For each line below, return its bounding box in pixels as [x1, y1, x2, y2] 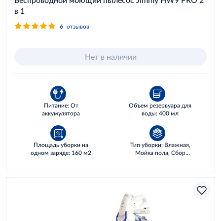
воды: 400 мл [142, 110, 179, 117]
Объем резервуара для [129, 102, 191, 109]
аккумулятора [42, 110, 80, 117]
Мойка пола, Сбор [135, 149, 185, 156]
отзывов [67, 22, 89, 30]
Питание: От [43, 102, 78, 109]
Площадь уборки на [34, 141, 88, 148]
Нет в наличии [84, 52, 137, 61]
